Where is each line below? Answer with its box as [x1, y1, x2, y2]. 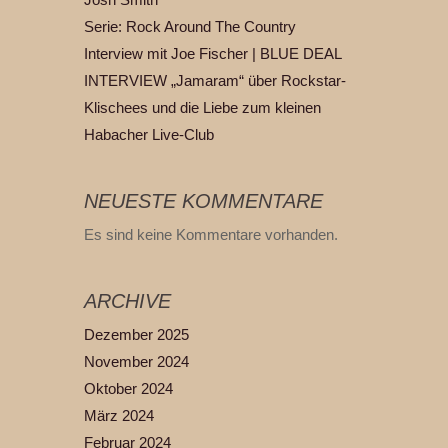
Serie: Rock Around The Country [84, 19, 296, 36]
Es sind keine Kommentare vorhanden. [84, 227, 338, 244]
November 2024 [84, 354, 189, 371]
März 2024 [84, 408, 154, 425]
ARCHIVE [84, 290, 171, 313]
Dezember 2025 [84, 327, 189, 344]
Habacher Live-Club [84, 127, 214, 144]
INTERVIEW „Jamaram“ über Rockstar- [84, 73, 346, 90]
